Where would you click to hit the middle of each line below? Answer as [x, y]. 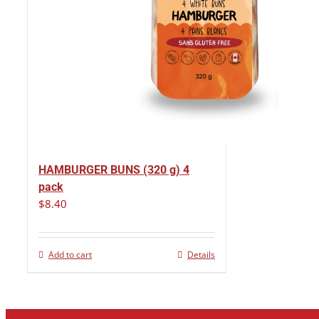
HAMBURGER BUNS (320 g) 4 [114, 170]
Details [201, 255]
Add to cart [70, 255]
